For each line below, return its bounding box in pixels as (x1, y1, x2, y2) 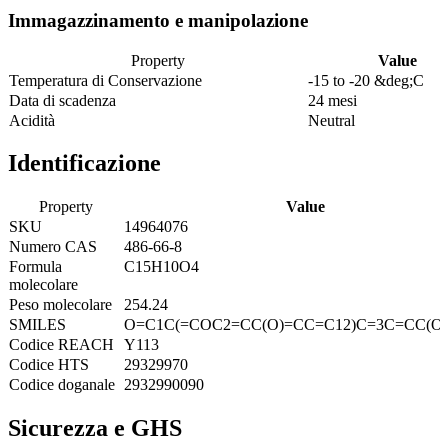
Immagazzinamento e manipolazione (8, 9, 308, 31)
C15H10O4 (124, 258, 199, 276)
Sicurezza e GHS (8, 415, 182, 442)
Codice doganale (9, 376, 115, 394)
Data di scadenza (9, 91, 116, 109)
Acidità (9, 111, 55, 129)
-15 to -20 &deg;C (308, 71, 424, 89)
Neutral (308, 111, 355, 129)
